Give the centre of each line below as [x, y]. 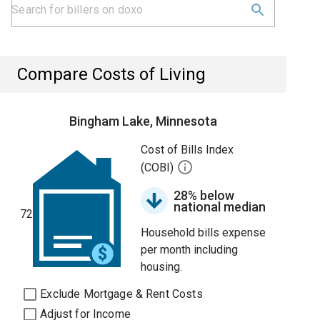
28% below [204, 195]
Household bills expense [204, 232]
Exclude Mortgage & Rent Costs [121, 294]
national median [220, 207]
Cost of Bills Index [187, 150]
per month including [190, 250]
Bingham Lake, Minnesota [144, 121]
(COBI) [159, 168]
